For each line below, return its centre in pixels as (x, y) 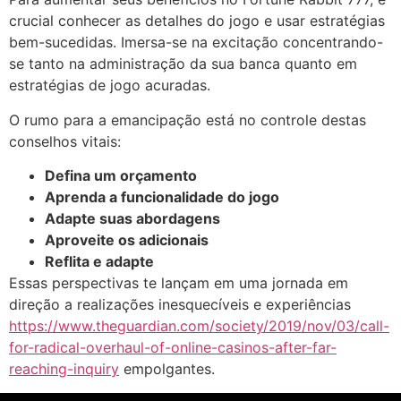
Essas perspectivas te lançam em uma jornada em (179, 283)
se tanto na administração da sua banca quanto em (183, 64)
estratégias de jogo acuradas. (110, 85)
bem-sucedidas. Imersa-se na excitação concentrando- (196, 43)
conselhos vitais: (65, 141)
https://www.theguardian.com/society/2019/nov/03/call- (199, 326)
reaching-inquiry (64, 369)
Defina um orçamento (121, 176)
